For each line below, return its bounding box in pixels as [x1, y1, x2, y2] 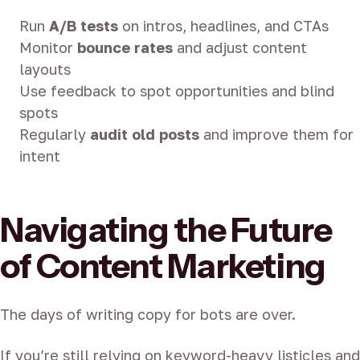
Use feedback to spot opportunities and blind [19, 82, 334, 100]
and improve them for [199, 125, 354, 144]
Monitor [19, 39, 77, 57]
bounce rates [77, 39, 173, 57]
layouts [19, 60, 71, 79]
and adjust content [173, 39, 307, 57]
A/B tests [49, 17, 118, 35]
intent [19, 147, 60, 166]
